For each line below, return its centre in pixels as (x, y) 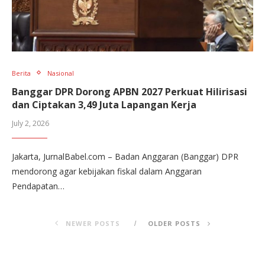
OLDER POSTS (175, 223)
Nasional (61, 73)
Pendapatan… (38, 186)
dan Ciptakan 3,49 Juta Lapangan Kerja (104, 104)
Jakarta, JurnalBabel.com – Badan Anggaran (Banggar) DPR (125, 156)
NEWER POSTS (91, 223)
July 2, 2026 (30, 123)
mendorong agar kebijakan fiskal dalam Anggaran (107, 171)
